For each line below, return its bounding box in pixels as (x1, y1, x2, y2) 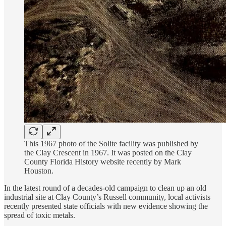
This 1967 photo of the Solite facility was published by (24, 139, 198, 148)
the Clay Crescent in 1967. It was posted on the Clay (24, 148, 192, 157)
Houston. (24, 166, 53, 175)
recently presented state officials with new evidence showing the (4, 201, 208, 210)
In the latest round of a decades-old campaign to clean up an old (4, 183, 206, 192)
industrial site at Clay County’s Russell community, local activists (4, 192, 210, 201)
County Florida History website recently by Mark (24, 157, 181, 166)
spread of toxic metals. (4, 210, 75, 219)
